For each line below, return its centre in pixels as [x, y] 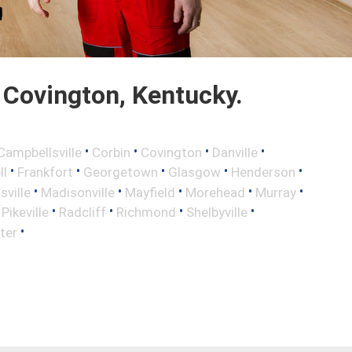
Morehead [215, 192]
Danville [235, 152]
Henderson [263, 172]
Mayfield [150, 192]
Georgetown [121, 172]
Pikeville [25, 212]
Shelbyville [217, 212]
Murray [276, 192]
